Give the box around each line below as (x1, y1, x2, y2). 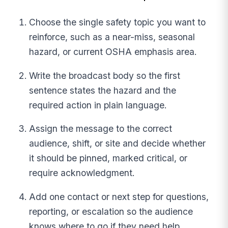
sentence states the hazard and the (29, 84, 177, 96)
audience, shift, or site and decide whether (29, 138, 206, 149)
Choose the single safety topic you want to (29, 17, 206, 28)
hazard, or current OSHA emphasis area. (29, 46, 197, 58)
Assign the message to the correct (29, 123, 173, 134)
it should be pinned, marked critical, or (29, 153, 188, 164)
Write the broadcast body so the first (29, 70, 181, 81)
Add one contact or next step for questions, (29, 191, 209, 202)
